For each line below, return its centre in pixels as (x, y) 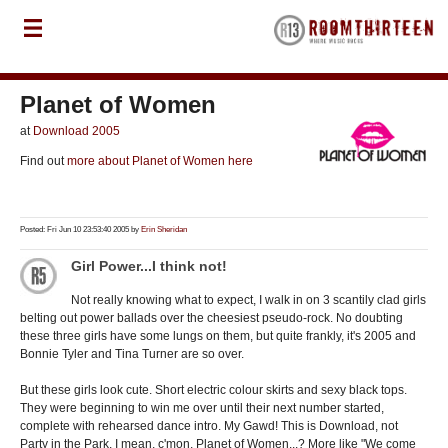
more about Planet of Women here (158, 161)
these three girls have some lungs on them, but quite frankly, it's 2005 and (218, 336)
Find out (42, 161)
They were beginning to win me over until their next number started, (202, 408)
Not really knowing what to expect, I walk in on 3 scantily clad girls (248, 300)
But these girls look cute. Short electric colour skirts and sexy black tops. (213, 390)
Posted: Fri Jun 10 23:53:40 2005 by (80, 230)
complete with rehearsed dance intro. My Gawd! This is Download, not (209, 426)
